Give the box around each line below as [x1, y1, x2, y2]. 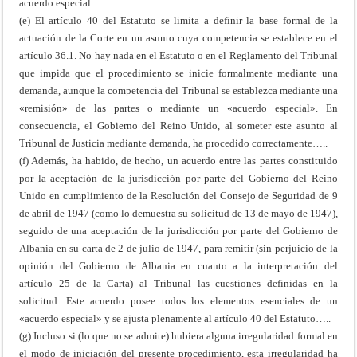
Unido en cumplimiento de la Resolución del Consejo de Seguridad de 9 [19, 189, 338, 202]
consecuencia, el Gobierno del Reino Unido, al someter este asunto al [19, 119, 338, 131]
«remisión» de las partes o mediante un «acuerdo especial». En [19, 101, 338, 114]
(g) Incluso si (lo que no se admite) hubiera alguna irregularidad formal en [19, 329, 338, 342]
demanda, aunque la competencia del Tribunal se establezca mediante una [19, 84, 338, 96]
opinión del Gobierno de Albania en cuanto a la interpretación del [19, 259, 338, 272]
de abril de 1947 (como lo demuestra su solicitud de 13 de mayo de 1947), [19, 206, 338, 219]
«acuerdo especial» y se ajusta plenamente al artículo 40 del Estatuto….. [19, 312, 331, 324]
